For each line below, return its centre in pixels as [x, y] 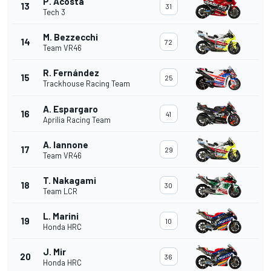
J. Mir [54, 252]
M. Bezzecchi [70, 37]
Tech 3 [54, 12]
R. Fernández [71, 73]
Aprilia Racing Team [77, 120]
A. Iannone [66, 145]
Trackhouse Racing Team [87, 84]
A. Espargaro [70, 109]
